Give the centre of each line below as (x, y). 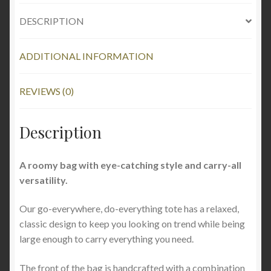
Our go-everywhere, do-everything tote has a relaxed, (129, 209)
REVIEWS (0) (47, 91)
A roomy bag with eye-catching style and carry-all (130, 165)
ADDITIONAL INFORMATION (87, 56)
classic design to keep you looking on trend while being (132, 224)
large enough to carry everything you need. (106, 239)
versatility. (44, 180)
